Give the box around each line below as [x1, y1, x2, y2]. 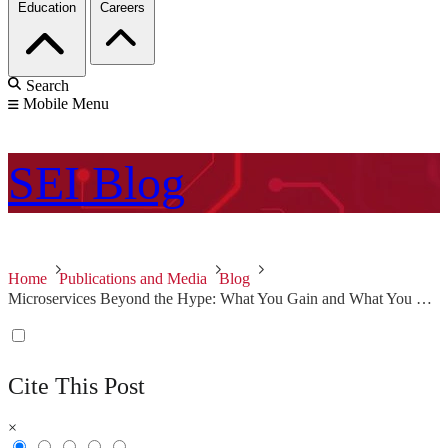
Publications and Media [59, 270, 207, 288]
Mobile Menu [23, 95, 109, 113]
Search [26, 77, 69, 95]
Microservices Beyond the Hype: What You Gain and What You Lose [416, 290, 432, 308]
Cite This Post [8, 373, 145, 400]
